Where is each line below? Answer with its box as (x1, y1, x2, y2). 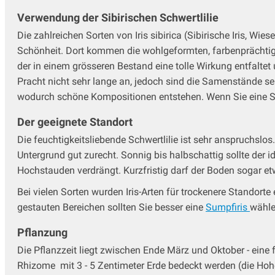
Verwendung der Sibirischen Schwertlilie (17, 10, 219, 24)
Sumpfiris (206, 201, 250, 213)
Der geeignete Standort (17, 115, 133, 128)
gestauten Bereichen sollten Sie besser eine (17, 201, 206, 213)
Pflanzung (17, 225, 68, 239)
